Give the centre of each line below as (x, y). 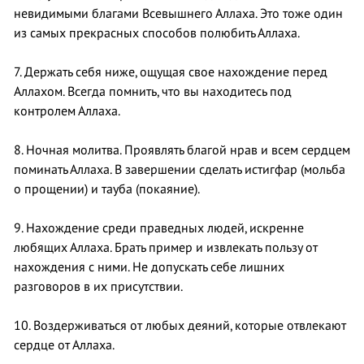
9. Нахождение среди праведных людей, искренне (159, 228)
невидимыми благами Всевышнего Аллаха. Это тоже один (178, 13)
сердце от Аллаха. (64, 345)
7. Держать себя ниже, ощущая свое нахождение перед (171, 72)
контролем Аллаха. (67, 111)
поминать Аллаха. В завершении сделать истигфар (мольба (180, 169)
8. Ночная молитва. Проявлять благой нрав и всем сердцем (182, 150)
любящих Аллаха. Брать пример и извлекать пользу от (166, 247)
